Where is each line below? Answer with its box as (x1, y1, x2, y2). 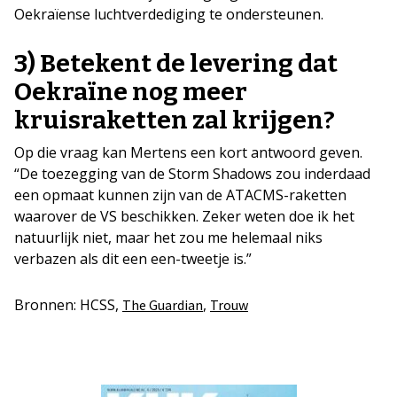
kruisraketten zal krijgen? (14, 105, 335, 135)
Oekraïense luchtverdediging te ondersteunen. (14, 4, 331, 24)
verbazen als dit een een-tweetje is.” (14, 248, 252, 269)
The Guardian (122, 295, 203, 314)
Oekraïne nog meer (14, 76, 247, 106)
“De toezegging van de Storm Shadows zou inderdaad (14, 163, 370, 183)
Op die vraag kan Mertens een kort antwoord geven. (14, 142, 362, 162)
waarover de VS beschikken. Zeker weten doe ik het (14, 206, 354, 226)
